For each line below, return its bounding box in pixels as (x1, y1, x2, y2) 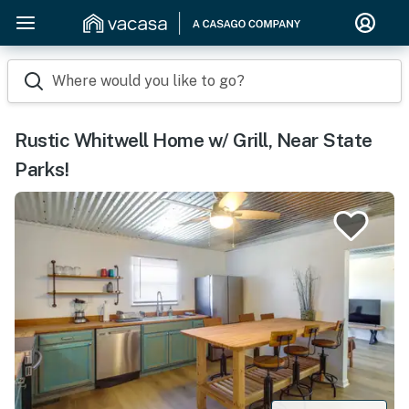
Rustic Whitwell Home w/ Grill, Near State (15, 129, 372, 152)
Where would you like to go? (52, 72, 245, 89)
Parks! (15, 158, 68, 181)
